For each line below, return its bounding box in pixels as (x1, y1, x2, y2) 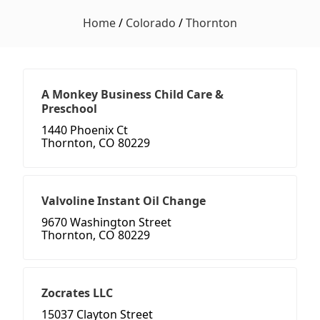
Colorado (126, 15, 176, 31)
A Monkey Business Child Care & (41, 86, 224, 103)
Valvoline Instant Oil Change (41, 193, 206, 209)
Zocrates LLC (41, 285, 113, 301)
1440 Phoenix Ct (41, 122, 128, 139)
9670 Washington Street (41, 214, 171, 231)
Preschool (41, 101, 97, 117)
